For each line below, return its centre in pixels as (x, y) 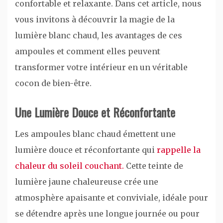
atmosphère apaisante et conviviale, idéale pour (111, 197)
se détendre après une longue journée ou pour (107, 213)
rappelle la (179, 150)
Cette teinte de (154, 166)
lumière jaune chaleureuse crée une (87, 181)
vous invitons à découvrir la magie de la (95, 19)
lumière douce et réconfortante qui (86, 150)
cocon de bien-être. (53, 83)
